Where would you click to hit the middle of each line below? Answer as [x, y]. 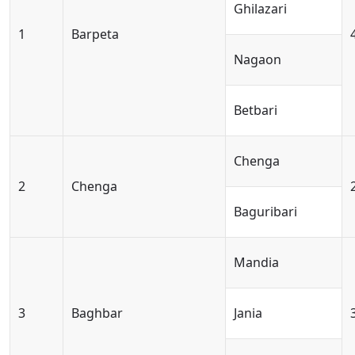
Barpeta [95, 34]
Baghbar [97, 313]
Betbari [256, 110]
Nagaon [258, 59]
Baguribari [265, 212]
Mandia [256, 262]
